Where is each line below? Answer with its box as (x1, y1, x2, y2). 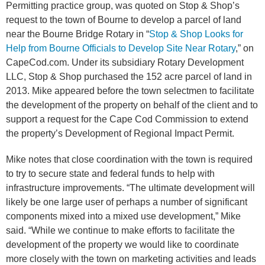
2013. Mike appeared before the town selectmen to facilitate (6, 86, 254, 96)
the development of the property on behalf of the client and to (6, 100, 258, 110)
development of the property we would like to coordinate (6, 240, 239, 250)
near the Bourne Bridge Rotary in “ (6, 29, 149, 39)
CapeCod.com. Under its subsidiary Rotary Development (6, 57, 244, 67)
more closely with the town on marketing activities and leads (6, 254, 256, 264)
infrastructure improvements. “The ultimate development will (6, 183, 255, 193)
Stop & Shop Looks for (149, 29, 243, 39)
